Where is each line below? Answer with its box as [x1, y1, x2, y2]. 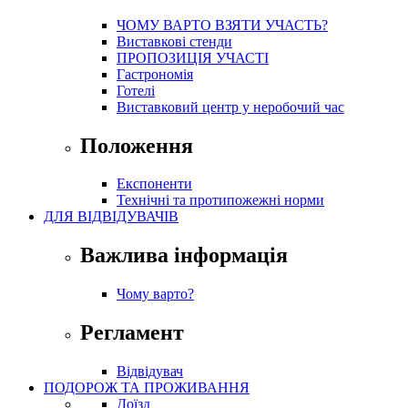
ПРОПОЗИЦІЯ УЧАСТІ [117, 49, 269, 66]
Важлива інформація [80, 243, 288, 268]
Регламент [80, 321, 184, 345]
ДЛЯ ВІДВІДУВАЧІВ [44, 209, 178, 225]
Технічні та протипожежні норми [117, 192, 324, 209]
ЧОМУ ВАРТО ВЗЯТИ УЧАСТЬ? [117, 16, 328, 33]
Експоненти [117, 176, 192, 192]
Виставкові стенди [117, 33, 232, 49]
